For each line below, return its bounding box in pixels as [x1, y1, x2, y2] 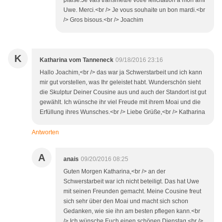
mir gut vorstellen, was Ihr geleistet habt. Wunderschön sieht [40, 79, 201, 86]
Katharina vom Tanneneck [40, 56, 113, 64]
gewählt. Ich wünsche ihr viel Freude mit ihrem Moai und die [40, 99, 201, 106]
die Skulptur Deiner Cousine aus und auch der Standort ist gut [40, 89, 206, 96]
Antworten [32, 129, 59, 136]
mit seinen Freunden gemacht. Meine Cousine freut [63, 188, 201, 195]
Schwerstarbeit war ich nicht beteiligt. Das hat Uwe [63, 178, 199, 185]
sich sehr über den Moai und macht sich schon [63, 198, 188, 205]
